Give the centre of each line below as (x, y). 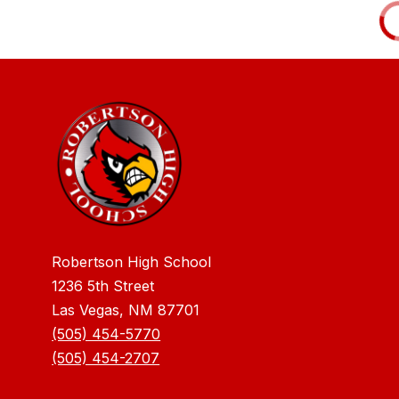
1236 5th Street (103, 285)
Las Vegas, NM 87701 (126, 309)
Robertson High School (132, 261)
